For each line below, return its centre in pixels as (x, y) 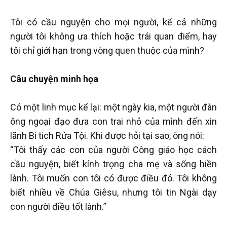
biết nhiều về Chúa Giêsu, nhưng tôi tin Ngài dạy (113, 192)
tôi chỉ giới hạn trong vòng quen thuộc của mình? (107, 50)
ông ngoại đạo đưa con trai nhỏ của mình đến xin (113, 121)
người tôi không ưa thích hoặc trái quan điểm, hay (113, 36)
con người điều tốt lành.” (58, 206)
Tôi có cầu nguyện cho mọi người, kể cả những (113, 22)
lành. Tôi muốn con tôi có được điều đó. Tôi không (113, 178)
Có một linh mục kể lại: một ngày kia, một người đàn (113, 107)
